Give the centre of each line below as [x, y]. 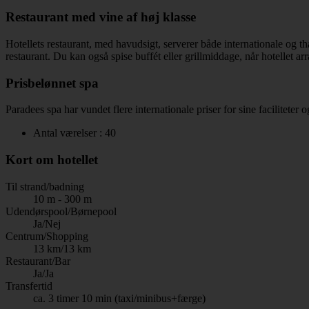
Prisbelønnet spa [52, 83]
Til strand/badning [45, 186]
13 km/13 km [62, 248]
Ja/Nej [47, 223]
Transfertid [29, 286]
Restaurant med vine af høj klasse [101, 17]
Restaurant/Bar [38, 261]
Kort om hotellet [52, 159]
